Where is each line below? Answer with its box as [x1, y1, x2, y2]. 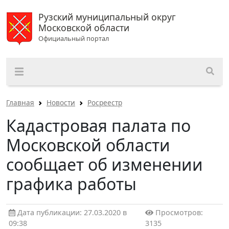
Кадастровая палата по [6, 114, 191, 137]
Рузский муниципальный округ [38, 11, 176, 23]
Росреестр [87, 98, 122, 108]
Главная [6, 98, 34, 108]
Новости [47, 98, 75, 108]
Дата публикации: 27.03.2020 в [15, 208, 127, 218]
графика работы [6, 173, 136, 195]
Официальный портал [38, 34, 109, 43]
